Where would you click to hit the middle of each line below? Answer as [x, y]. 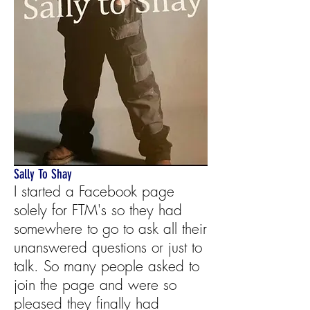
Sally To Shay [43, 174]
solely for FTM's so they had [98, 210]
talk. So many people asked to [107, 266]
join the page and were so [95, 285]
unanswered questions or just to [108, 247]
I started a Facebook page [94, 191]
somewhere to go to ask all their [110, 229]
